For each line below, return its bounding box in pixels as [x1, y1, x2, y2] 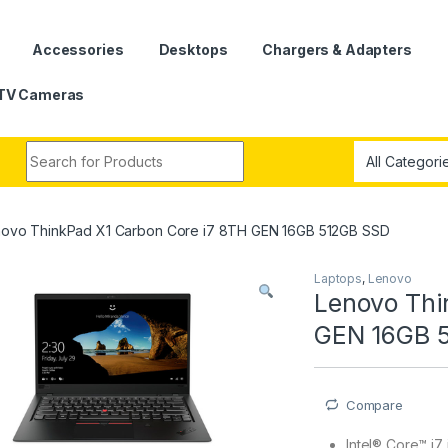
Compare [345, 396, 403, 413]
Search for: [25, 140, 104, 158]
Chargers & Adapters [262, 40, 412, 58]
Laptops [314, 270, 363, 286]
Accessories [32, 40, 124, 58]
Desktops [158, 40, 228, 58]
